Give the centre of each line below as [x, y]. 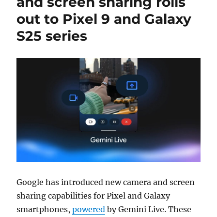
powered [89, 209]
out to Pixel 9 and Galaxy [104, 19]
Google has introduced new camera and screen [106, 182]
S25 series [52, 36]
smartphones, [45, 209]
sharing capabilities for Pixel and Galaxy [93, 195]
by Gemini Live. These [148, 209]
